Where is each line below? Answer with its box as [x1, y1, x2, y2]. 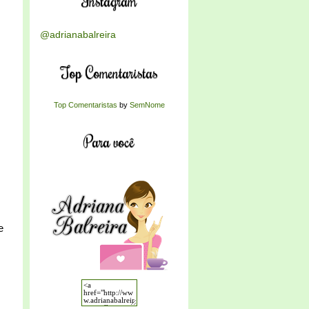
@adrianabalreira [40, 29, 116, 40]
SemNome [129, 101, 165, 109]
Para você [83, 131, 134, 151]
